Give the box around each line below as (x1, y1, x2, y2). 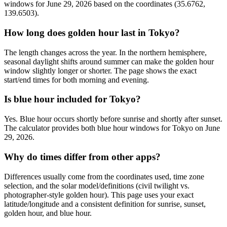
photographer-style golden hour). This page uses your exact (4, 190, 194, 199)
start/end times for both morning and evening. (4, 75, 149, 84)
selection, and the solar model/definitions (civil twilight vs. (4, 181, 190, 190)
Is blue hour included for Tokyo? (4, 94, 141, 105)
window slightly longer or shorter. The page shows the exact (4, 66, 197, 75)
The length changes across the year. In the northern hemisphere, (4, 48, 207, 57)
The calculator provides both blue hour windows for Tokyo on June (4, 124, 220, 133)
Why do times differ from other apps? (4, 151, 161, 162)
